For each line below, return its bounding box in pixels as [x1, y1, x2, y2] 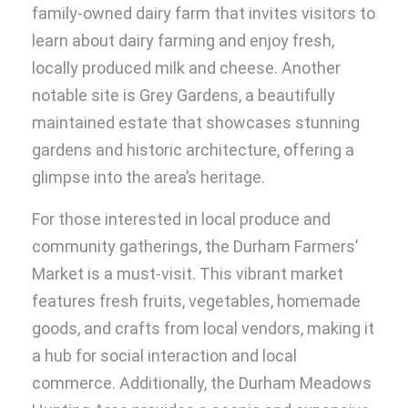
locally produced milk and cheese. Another [32, 58, 341, 78]
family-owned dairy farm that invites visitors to [32, 4, 375, 24]
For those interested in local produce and [32, 209, 331, 229]
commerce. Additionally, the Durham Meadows [32, 373, 372, 393]
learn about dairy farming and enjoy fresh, [32, 31, 334, 51]
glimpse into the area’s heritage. [32, 168, 265, 188]
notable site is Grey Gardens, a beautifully [32, 86, 335, 106]
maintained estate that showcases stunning [32, 113, 360, 133]
